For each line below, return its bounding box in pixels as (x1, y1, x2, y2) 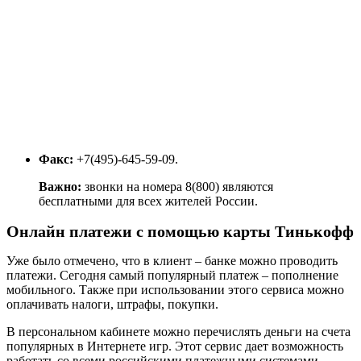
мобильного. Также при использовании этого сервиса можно (6, 283, 344, 297)
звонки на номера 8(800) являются (85, 180, 273, 194)
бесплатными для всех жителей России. (39, 194, 258, 209)
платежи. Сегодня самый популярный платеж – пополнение (6, 268, 338, 283)
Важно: (39, 180, 85, 194)
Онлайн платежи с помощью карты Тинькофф (6, 222, 354, 240)
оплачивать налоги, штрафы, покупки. (6, 297, 218, 312)
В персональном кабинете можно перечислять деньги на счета (6, 325, 351, 339)
